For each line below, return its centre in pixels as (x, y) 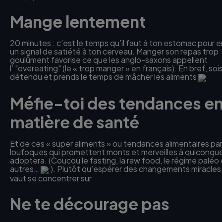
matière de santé (75, 122)
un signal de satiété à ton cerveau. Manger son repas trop (114, 52)
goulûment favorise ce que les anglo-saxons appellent (109, 60)
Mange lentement (78, 22)
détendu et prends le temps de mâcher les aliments (104, 77)
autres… (25, 168)
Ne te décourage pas (90, 203)
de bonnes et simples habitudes (151, 178)
